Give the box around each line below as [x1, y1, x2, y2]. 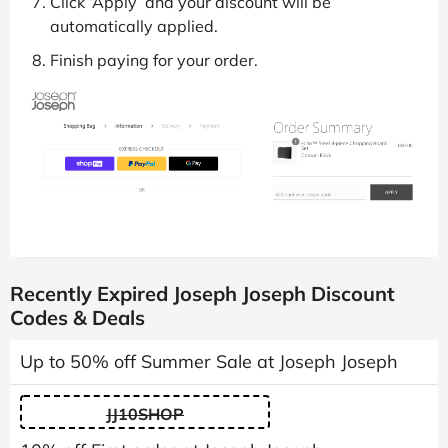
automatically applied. [50, 15, 218, 36]
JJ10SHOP [106, 404, 184, 425]
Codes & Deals [10, 305, 145, 331]
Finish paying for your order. [50, 49, 258, 70]
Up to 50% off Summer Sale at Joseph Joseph [20, 350, 398, 374]
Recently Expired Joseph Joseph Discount [10, 281, 395, 307]
